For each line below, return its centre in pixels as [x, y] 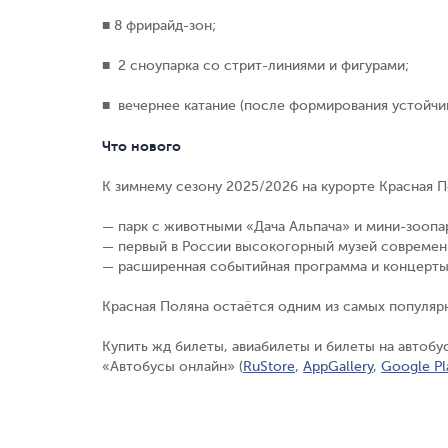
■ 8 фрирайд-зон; [159, 25]
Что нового [141, 145]
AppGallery [338, 366]
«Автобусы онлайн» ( [172, 366]
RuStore [269, 366]
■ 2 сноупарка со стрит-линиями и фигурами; [255, 65]
